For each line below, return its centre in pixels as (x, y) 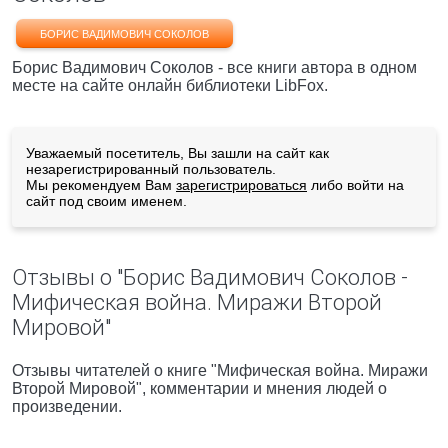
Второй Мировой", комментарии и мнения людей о (199, 388)
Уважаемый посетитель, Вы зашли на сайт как (177, 153)
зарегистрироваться (241, 185)
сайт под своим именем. (106, 201)
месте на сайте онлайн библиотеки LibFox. (170, 85)
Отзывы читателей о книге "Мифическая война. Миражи (220, 370)
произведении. (67, 406)
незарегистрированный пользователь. (151, 169)
